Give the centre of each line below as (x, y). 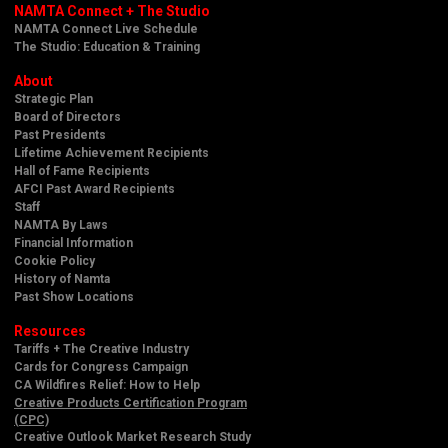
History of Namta (62, 278)
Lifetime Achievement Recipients (111, 152)
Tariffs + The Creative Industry (101, 348)
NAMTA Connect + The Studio (112, 10)
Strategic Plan (53, 98)
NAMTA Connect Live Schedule (106, 28)
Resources (50, 330)
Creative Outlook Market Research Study (132, 436)
